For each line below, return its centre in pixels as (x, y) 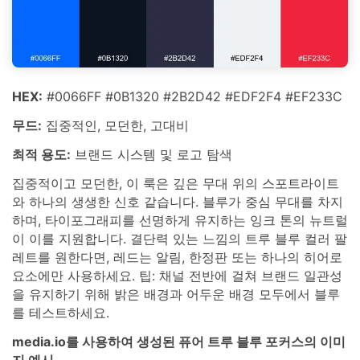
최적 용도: (41, 154)
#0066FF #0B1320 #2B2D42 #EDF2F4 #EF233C (192, 97)
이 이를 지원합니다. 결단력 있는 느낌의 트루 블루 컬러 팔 (180, 238)
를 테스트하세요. (61, 312)
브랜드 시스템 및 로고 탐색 (151, 154)
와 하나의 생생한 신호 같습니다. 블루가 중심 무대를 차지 (178, 201)
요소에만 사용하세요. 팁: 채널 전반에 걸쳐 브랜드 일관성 (177, 275)
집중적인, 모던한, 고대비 (115, 126)
